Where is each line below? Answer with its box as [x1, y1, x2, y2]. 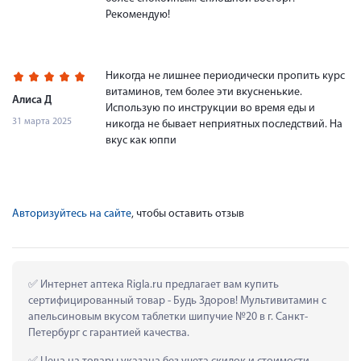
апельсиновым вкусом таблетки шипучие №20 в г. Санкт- [28, 310, 308, 323]
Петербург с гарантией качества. [28, 326, 189, 339]
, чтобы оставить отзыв [131, 207, 244, 220]
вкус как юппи [106, 134, 176, 147]
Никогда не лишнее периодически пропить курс [106, 69, 345, 82]
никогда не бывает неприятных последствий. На [106, 118, 342, 131]
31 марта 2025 [12, 116, 72, 127]
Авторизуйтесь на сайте [12, 207, 131, 220]
